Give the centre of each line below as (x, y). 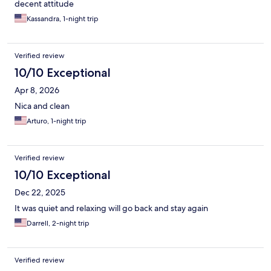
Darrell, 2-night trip (58, 224)
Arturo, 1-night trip (57, 121)
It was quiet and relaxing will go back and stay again (111, 208)
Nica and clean (42, 106)
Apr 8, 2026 (37, 90)
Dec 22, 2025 (40, 193)
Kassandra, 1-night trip (63, 19)
